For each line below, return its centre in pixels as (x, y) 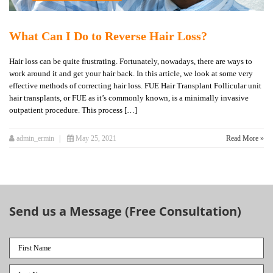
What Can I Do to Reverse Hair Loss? (108, 36)
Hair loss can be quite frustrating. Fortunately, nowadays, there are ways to (131, 62)
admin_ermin (34, 139)
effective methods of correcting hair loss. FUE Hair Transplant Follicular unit (135, 86)
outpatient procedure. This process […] (73, 110)
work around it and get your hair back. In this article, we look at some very (131, 74)
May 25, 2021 (96, 139)
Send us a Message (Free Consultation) (125, 211)
